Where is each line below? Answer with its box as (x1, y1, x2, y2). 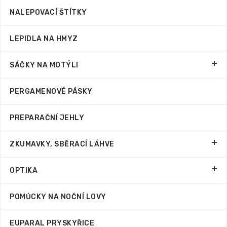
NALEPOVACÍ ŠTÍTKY (10, 8, 87, 17)
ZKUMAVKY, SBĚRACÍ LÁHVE (10, 140, 115, 148)
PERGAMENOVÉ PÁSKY (10, 87, 93, 96)
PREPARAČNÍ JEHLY (10, 113, 84, 122)
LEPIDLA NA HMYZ (10, 34, 78, 43)
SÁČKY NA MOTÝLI (10, 61, 79, 69)
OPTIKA (10, 166, 37, 175)
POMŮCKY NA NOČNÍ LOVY (10, 193, 106, 201)
